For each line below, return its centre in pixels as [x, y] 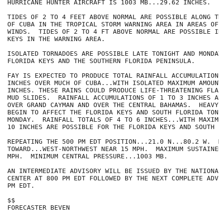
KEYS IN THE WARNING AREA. [56, 39]
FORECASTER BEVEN [39, 208]
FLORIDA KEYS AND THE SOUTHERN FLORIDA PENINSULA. [101, 61]
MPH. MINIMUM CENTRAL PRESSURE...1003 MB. [88, 156]
